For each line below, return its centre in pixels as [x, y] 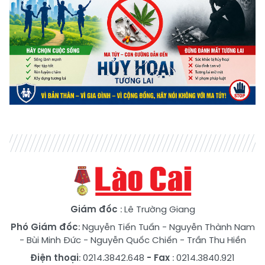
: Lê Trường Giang [157, 209]
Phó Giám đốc [44, 227]
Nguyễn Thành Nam [212, 227]
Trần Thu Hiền [216, 240]
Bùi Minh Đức [54, 240]
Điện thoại [54, 257]
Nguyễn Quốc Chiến [134, 240]
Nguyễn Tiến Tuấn [121, 227]
